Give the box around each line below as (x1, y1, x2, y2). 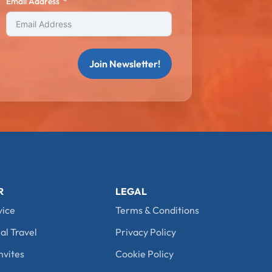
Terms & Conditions (115, 204, 200, 216)
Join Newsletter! (89, 58, 160, 70)
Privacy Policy (115, 226, 177, 238)
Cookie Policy (115, 248, 174, 260)
